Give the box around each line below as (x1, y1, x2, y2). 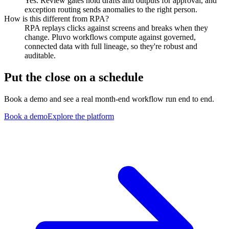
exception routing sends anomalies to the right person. (25, 5, 197, 14)
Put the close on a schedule (4, 71, 144, 84)
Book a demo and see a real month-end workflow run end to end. (4, 95, 214, 104)
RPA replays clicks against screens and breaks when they (25, 24, 208, 33)
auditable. (25, 51, 56, 60)
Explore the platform (48, 112, 114, 121)
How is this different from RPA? (4, 14, 109, 24)
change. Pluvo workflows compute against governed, (25, 33, 196, 42)
